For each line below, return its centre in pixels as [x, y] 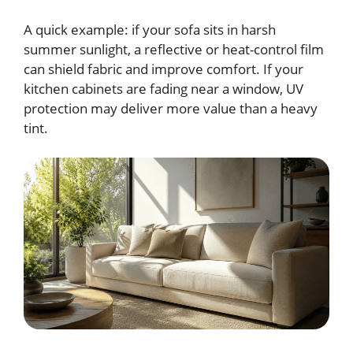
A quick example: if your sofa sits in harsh [150, 29]
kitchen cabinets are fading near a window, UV [163, 88]
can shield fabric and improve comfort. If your [163, 69]
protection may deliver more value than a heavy [171, 108]
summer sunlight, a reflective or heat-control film [174, 49]
